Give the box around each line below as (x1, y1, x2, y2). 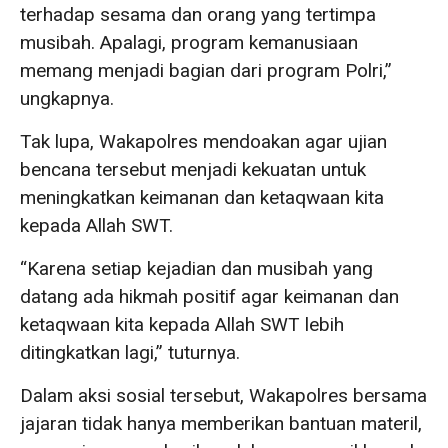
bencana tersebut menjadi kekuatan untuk (20, 157, 366, 181)
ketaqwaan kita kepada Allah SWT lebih (20, 312, 344, 336)
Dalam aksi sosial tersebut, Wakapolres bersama (20, 383, 427, 407)
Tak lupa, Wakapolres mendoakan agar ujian (20, 129, 387, 153)
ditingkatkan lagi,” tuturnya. (20, 340, 240, 364)
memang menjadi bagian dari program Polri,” (20, 58, 392, 82)
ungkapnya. (20, 86, 114, 110)
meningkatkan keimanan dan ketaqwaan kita (20, 185, 384, 209)
